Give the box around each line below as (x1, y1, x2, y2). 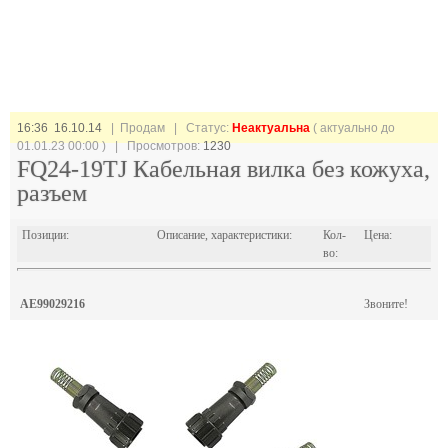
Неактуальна (232, 121, 310, 135)
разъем (17, 180, 87, 206)
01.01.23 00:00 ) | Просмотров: (17, 139, 203, 153)
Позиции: (22, 228, 69, 242)
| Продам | (102, 121, 186, 135)
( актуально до (310, 121, 395, 135)
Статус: (186, 121, 232, 135)
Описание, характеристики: (157, 228, 292, 242)
